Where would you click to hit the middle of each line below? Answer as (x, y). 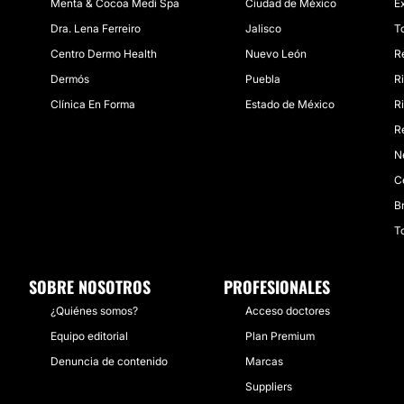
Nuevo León (276, 54)
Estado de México (290, 104)
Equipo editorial (89, 336)
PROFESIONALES (277, 287)
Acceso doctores (288, 311)
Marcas (264, 361)
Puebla (263, 79)
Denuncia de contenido (109, 361)
